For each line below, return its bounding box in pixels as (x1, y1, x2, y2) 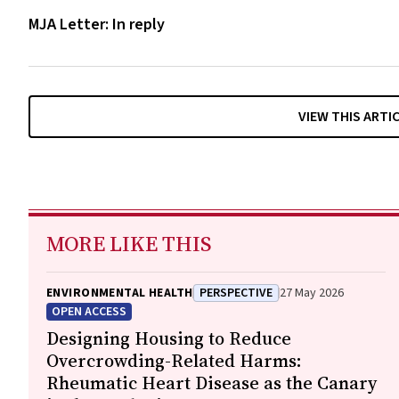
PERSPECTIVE (199, 284, 273, 302)
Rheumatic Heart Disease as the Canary (46, 370, 377, 395)
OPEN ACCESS (52, 303, 126, 321)
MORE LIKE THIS (46, 229, 212, 258)
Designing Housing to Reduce (46, 326, 291, 351)
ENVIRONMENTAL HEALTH (46, 284, 193, 302)
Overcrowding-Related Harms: (46, 348, 302, 373)
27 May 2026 (280, 284, 345, 302)
